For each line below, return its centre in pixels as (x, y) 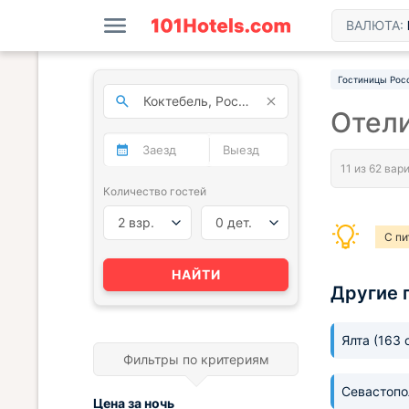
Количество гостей (155, 191)
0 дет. (233, 222)
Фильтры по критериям (196, 359)
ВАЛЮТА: (377, 25)
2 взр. (136, 222)
